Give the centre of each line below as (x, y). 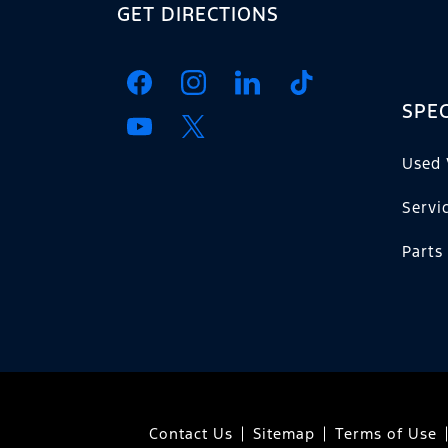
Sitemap (283, 434)
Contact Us (190, 434)
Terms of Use (385, 434)
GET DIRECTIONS (198, 14)
